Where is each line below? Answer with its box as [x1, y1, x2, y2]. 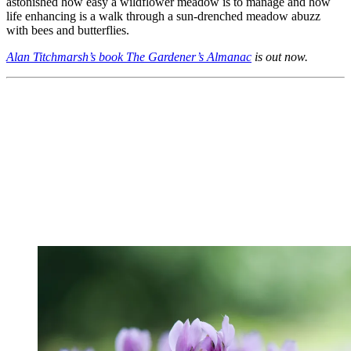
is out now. [251, 50, 308, 64]
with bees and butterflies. [6, 24, 129, 38]
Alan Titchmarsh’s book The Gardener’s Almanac [6, 50, 251, 64]
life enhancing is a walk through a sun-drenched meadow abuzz [6, 9, 320, 24]
